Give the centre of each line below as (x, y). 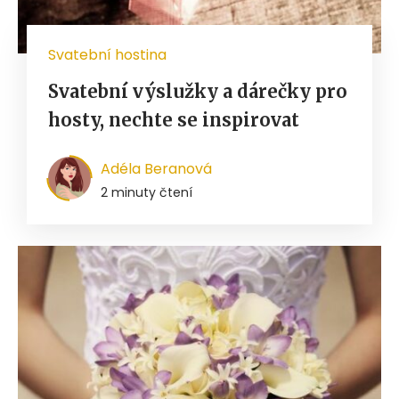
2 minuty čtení (147, 192)
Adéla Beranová (156, 168)
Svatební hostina (107, 54)
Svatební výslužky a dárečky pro (198, 91)
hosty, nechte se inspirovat (174, 119)
